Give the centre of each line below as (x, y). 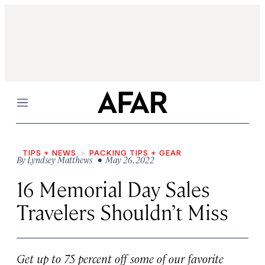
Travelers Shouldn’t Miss (122, 211)
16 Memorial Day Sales (113, 188)
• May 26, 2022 (124, 159)
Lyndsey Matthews (60, 159)
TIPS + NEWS (49, 153)
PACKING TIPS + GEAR (135, 153)
